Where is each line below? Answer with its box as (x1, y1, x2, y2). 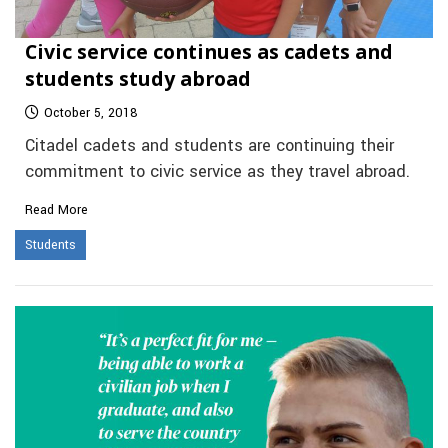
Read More (25, 201, 88, 220)
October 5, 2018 (44, 104, 138, 123)
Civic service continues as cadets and (25, 38, 393, 66)
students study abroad (25, 65, 251, 93)
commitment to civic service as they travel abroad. (25, 160, 410, 185)
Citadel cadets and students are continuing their (25, 134, 394, 159)
